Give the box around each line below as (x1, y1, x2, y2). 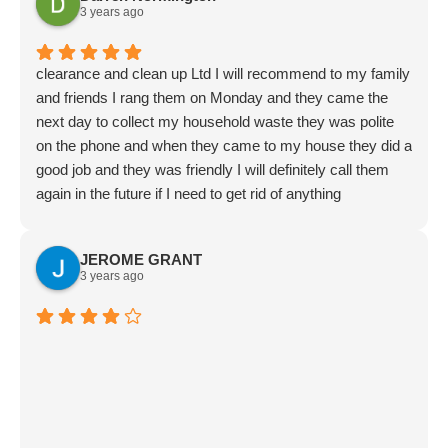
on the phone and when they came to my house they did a (36, 136, 412, 154)
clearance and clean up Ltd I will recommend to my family (36, 64, 410, 82)
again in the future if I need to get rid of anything (36, 184, 341, 202)
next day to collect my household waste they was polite (36, 112, 394, 130)
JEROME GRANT (80, 251, 202, 269)
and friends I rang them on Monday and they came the (36, 88, 388, 106)
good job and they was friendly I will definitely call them (36, 160, 389, 178)
